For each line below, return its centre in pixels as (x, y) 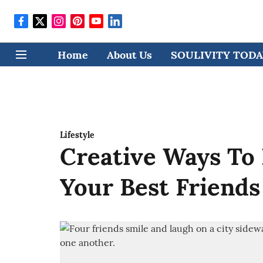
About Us (129, 55)
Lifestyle (77, 135)
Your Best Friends (160, 187)
